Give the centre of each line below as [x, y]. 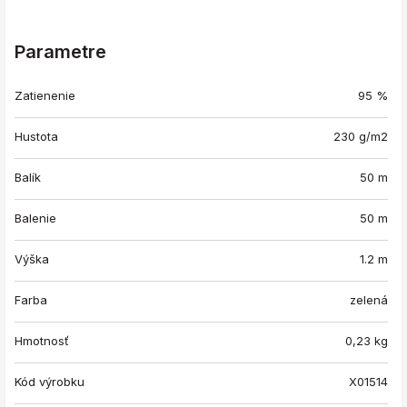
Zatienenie [45, 95]
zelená [369, 299]
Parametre [60, 51]
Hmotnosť [42, 340]
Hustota [36, 136]
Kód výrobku [50, 381]
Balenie [35, 218]
